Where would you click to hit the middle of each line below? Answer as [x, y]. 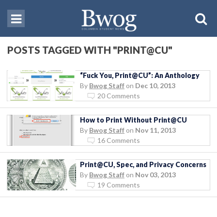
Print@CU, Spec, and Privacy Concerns [143, 164]
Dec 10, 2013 [155, 85]
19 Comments [119, 185]
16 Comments [119, 140]
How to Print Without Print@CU [133, 120]
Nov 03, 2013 [155, 174]
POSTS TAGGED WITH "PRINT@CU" [90, 50]
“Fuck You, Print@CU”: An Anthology [140, 75]
